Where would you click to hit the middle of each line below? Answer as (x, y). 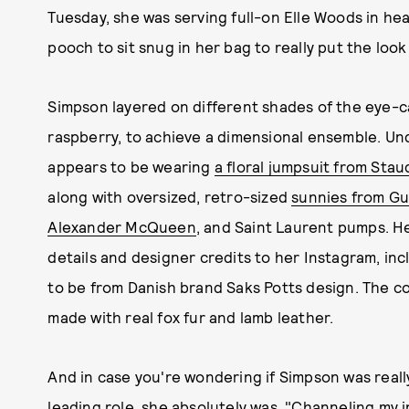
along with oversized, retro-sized (170, 196)
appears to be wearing (131, 166)
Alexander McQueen (122, 226)
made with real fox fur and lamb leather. (191, 317)
